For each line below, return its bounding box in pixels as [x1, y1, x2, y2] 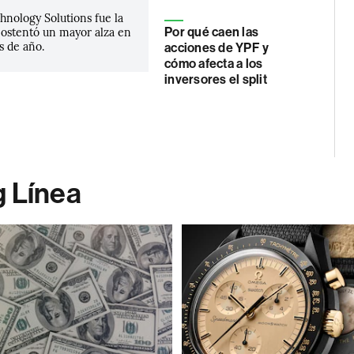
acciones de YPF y [164, 40, 269, 55]
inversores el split [164, 72, 267, 87]
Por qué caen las [164, 24, 259, 40]
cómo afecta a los [164, 56, 263, 71]
